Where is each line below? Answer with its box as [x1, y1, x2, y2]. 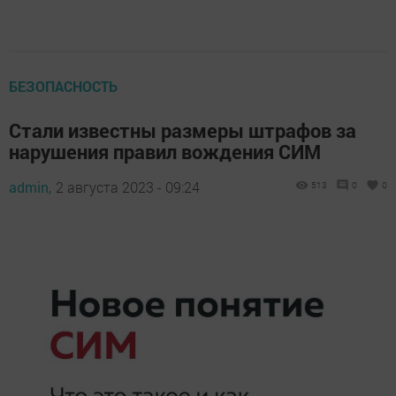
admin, [9, 177, 51, 196]
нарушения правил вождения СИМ [9, 138, 321, 164]
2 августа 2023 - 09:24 [56, 177, 200, 196]
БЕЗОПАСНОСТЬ [9, 76, 118, 95]
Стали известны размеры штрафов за [9, 117, 356, 143]
